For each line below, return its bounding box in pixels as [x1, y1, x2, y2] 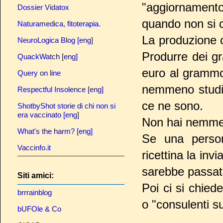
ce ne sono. [142, 99, 203, 113]
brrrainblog [17, 188, 52, 197]
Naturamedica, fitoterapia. [17, 19, 101, 28]
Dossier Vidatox [17, 2, 69, 11]
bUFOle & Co [17, 205, 61, 214]
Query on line [17, 68, 61, 77]
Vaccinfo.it [17, 143, 51, 152]
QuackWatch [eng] [17, 52, 78, 61]
